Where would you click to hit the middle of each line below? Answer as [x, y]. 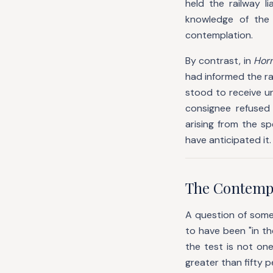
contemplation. [219, 35]
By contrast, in [220, 61]
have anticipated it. [228, 140]
